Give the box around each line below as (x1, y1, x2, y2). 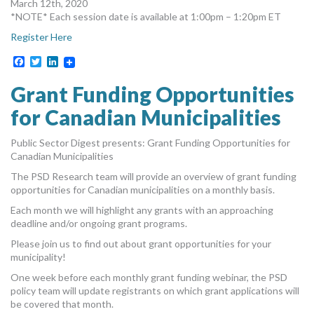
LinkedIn (58, 55, 100, 69)
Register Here (11, 30, 72, 43)
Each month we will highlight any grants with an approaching (11, 204, 273, 217)
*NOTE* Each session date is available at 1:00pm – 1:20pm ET (11, 10, 281, 22)
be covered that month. (11, 298, 114, 310)
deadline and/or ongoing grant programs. (11, 217, 187, 230)
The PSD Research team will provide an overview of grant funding (11, 170, 296, 183)
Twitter (41, 55, 78, 69)
